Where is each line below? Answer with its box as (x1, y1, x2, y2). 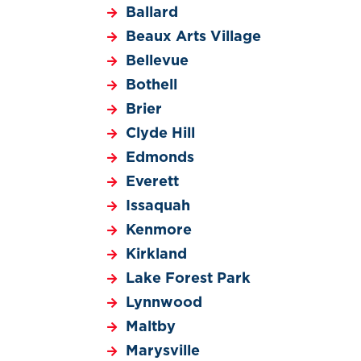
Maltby (125, 319, 176, 334)
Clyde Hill (125, 126, 195, 141)
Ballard (125, 5, 178, 20)
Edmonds (125, 150, 194, 165)
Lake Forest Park (125, 271, 251, 286)
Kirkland (125, 247, 187, 262)
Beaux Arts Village (125, 29, 261, 44)
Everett (125, 174, 179, 189)
